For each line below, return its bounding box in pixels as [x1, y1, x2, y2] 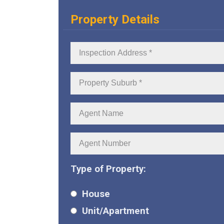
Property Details [70, 12, 159, 26]
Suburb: [70, 85, 104, 97]
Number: [70, 145, 107, 157]
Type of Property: [70, 163, 146, 175]
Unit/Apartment [82, 205, 149, 217]
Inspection [70, 42, 116, 53]
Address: [70, 55, 108, 66]
